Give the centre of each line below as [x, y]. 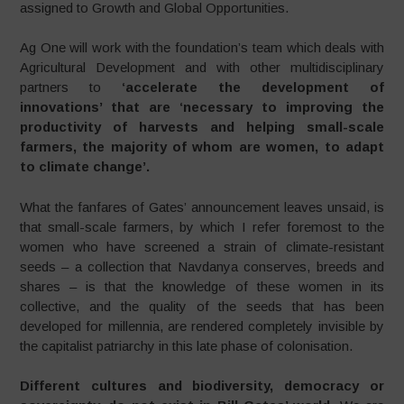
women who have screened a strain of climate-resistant [202, 246]
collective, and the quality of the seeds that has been [202, 306]
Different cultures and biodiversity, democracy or [202, 386]
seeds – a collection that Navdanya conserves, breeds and [202, 266]
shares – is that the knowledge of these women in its [202, 286]
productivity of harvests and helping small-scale [202, 127]
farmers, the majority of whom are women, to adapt [202, 147]
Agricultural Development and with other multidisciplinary [202, 67]
